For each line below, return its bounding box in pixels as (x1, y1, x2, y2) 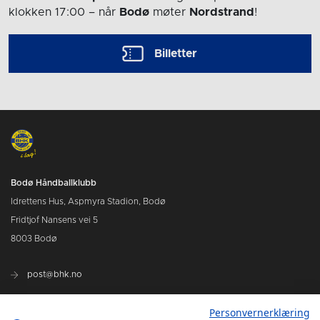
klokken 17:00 (9, 6, 85, 19)
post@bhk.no (25, 269, 82, 279)
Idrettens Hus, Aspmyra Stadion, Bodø (11, 196, 166, 206)
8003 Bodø (11, 234, 57, 243)
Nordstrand (189, 6, 254, 19)
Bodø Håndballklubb (11, 178, 96, 187)
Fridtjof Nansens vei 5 (11, 215, 98, 224)
